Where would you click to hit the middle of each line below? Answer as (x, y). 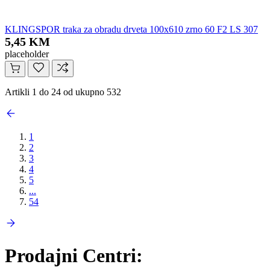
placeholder (27, 54)
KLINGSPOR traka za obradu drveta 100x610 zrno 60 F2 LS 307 (131, 30)
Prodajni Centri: (74, 255)
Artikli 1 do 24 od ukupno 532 (63, 92)
